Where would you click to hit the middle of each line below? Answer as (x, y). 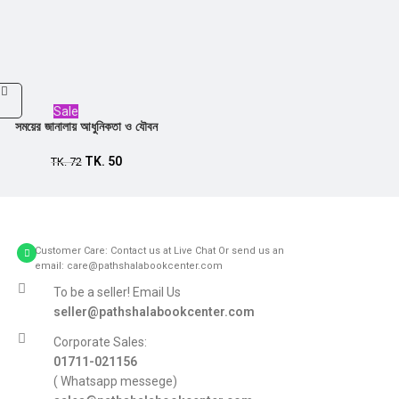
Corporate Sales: (100, 342)
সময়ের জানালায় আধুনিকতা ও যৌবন (86, 126)
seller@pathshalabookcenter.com (154, 312)
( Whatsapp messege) (115, 381)
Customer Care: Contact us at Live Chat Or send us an (159, 251)
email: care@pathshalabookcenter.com (129, 266)
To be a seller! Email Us (117, 292)
